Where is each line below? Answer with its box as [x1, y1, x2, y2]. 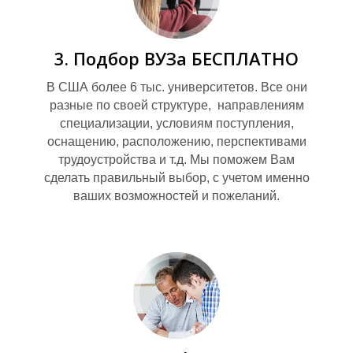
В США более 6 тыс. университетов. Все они [46, 80, 307, 94]
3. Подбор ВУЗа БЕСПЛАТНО [54, 46, 299, 70]
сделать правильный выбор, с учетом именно [43, 170, 310, 184]
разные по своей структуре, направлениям [49, 98, 304, 112]
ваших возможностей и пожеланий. [73, 188, 280, 203]
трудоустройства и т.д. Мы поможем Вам [58, 152, 295, 166]
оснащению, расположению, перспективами [46, 134, 307, 148]
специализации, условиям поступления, [59, 116, 294, 130]
